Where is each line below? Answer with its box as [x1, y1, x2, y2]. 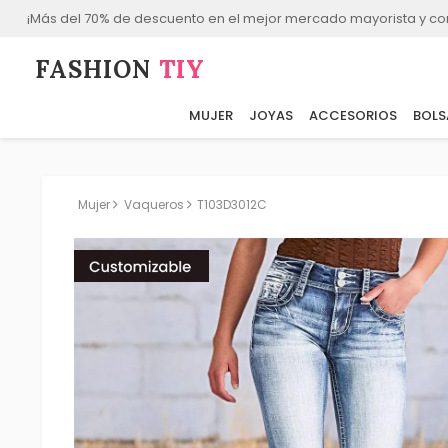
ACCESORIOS [308, 106, 397, 126]
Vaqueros [123, 196, 184, 213]
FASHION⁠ [35, 54, 160, 86]
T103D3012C [197, 196, 268, 213]
